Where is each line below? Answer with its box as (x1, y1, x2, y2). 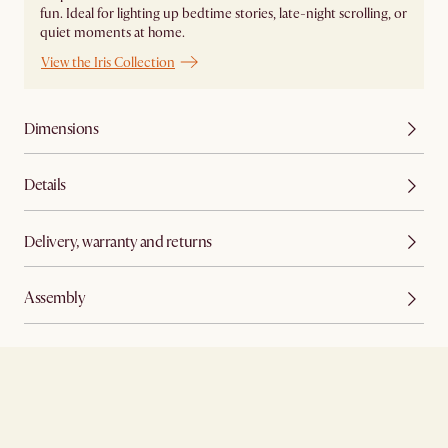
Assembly (24, 288, 86, 309)
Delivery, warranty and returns (24, 231, 212, 252)
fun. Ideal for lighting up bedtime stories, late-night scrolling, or (40, 4, 407, 22)
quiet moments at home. (40, 23, 185, 41)
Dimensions (24, 118, 99, 139)
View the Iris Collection (41, 53, 175, 71)
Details (24, 175, 66, 196)
